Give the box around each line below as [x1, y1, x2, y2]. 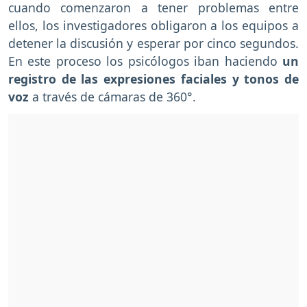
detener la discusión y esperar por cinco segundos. [8, 34, 299, 51]
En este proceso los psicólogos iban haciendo [8, 52, 278, 69]
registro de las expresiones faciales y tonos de [8, 70, 299, 87]
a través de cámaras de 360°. [32, 88, 196, 105]
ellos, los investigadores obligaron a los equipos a [8, 16, 299, 34]
